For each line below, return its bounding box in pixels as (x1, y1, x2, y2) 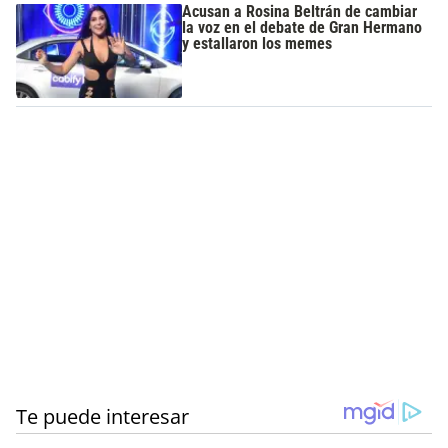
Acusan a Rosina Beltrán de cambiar (182, 2, 418, 22)
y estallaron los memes (182, 34, 333, 54)
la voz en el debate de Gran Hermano (182, 18, 423, 38)
